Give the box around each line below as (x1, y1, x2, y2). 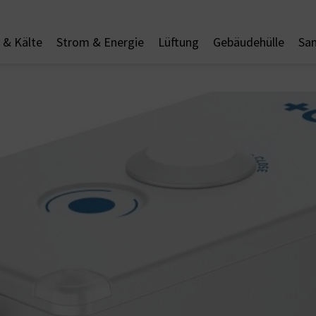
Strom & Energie (56, 35, 144, 50)
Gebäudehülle (213, 35, 284, 50)
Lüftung (158, 35, 199, 50)
